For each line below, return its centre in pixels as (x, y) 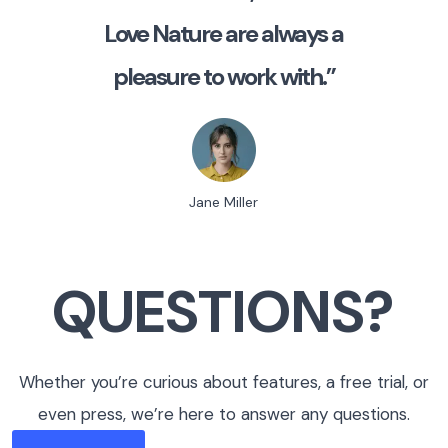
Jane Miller (224, 202)
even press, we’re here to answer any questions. (223, 414)
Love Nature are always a (224, 33)
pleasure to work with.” (223, 76)
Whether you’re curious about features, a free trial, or (223, 382)
